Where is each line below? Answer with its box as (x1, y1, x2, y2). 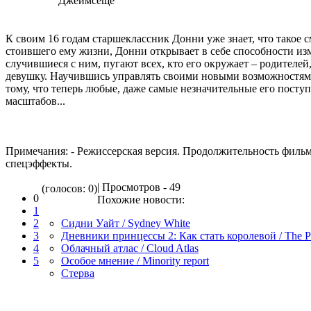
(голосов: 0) (39, 182, 97, 194)
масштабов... (6, 94, 65, 107)
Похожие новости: (97, 193, 185, 205)
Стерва (61, 267, 94, 279)
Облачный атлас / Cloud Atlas (61, 242, 199, 254)
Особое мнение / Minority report (61, 254, 209, 267)
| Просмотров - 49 (97, 180, 180, 193)
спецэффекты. (6, 157, 72, 169)
